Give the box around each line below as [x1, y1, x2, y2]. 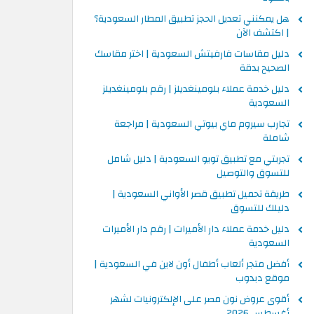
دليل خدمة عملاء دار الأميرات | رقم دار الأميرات [102, 220, 289, 238]
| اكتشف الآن [236, 24, 289, 42]
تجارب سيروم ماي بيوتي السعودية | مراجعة [114, 115, 289, 133]
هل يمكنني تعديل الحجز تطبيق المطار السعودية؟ [94, 10, 289, 28]
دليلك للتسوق [231, 199, 289, 217]
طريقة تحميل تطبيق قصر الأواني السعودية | [112, 185, 289, 203]
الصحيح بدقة [240, 59, 289, 77]
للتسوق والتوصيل [217, 164, 289, 182]
